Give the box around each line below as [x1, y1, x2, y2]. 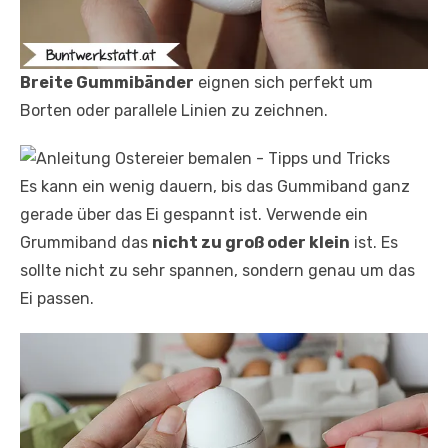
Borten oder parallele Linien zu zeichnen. [20, 101, 328, 121]
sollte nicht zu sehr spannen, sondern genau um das [20, 261, 415, 281]
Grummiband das [20, 233, 152, 253]
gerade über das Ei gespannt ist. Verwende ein [20, 205, 368, 225]
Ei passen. [20, 289, 94, 309]
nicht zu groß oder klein [152, 233, 350, 253]
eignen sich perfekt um [194, 73, 373, 93]
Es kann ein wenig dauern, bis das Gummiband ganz [20, 177, 410, 197]
